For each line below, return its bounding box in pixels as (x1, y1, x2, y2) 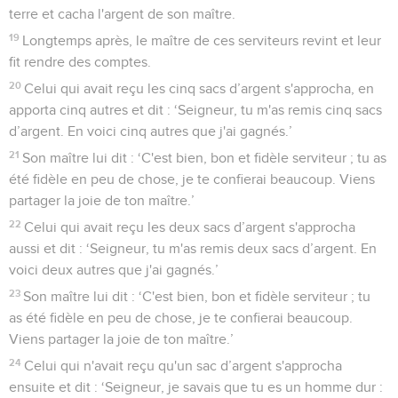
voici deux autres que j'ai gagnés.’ (9, 262, 219, 277)
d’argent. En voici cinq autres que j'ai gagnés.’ (9, 123, 292, 139)
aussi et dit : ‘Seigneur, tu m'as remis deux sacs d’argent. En (9, 241, 377, 256)
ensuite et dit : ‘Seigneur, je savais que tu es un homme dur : (9, 379, 383, 394)
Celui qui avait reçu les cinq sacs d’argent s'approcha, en (24, 81, 375, 96)
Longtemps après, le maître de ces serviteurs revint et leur (22, 33, 382, 48)
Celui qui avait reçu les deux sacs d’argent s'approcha (24, 219, 356, 235)
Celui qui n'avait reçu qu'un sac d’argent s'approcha (24, 358, 343, 373)
